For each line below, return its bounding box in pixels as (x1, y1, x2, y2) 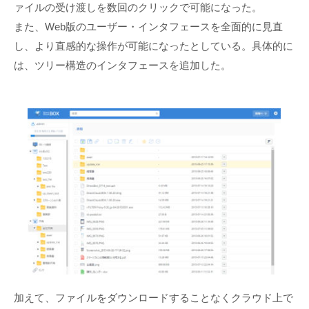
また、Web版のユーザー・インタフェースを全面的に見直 (14, 21, 283, 33)
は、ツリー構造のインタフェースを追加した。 (14, 59, 231, 72)
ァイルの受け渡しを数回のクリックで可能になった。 (14, 1, 262, 14)
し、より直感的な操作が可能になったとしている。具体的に (14, 40, 293, 52)
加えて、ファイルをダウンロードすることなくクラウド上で (14, 291, 293, 303)
